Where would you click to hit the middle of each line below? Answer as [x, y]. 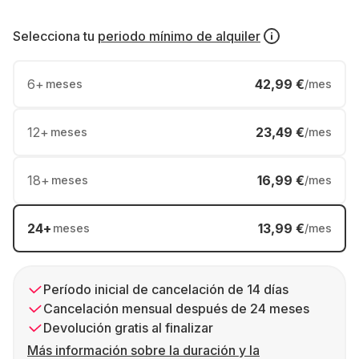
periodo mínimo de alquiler [179, 36]
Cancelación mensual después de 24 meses [176, 309]
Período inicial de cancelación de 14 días [166, 289]
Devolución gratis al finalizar [128, 328]
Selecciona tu [54, 36]
